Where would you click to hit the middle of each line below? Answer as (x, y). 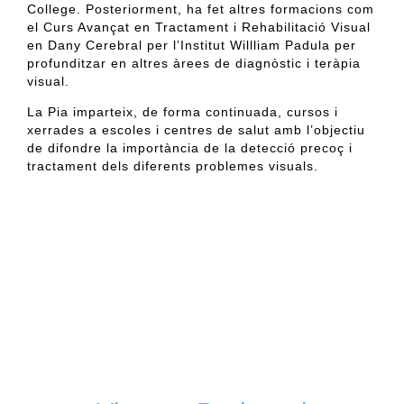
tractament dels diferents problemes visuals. (173, 165)
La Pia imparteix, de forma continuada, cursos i (183, 111)
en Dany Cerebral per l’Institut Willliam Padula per (192, 45)
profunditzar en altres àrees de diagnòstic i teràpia (194, 63)
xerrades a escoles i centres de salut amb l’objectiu (196, 129)
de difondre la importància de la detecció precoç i (190, 147)
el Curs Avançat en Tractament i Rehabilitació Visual (199, 27)
